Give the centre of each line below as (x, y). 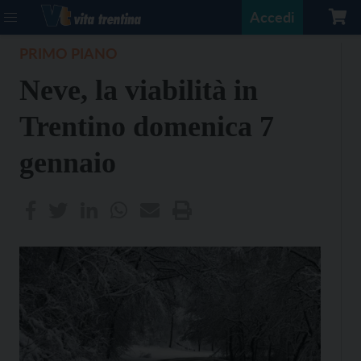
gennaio (68, 163)
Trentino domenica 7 (147, 127)
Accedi (272, 17)
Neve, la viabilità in (139, 90)
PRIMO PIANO (68, 53)
